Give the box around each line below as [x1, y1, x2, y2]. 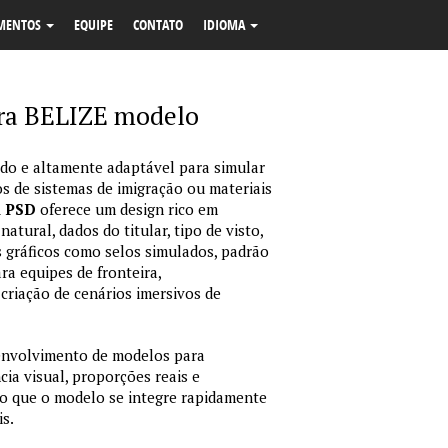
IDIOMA [203, 15, 248, 34]
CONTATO [133, 15, 183, 34]
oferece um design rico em [36, 199, 218, 219]
